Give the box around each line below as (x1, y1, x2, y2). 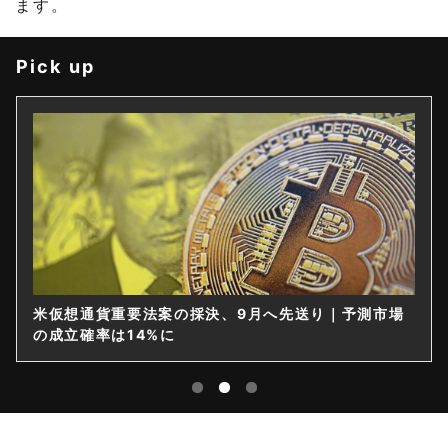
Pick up (16, 56, 96, 78)
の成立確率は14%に (33, 326, 176, 344)
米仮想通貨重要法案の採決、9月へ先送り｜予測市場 (33, 305, 405, 323)
